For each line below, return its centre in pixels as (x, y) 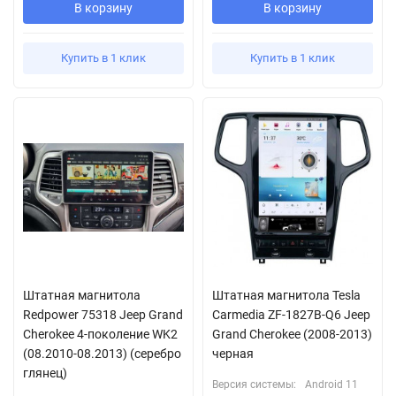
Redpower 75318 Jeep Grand (103, 314)
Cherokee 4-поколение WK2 (100, 334)
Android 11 (331, 384)
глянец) (45, 373)
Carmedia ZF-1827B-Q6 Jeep (291, 314)
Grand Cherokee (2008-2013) (292, 334)
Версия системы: (254, 384)
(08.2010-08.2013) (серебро (102, 353)
